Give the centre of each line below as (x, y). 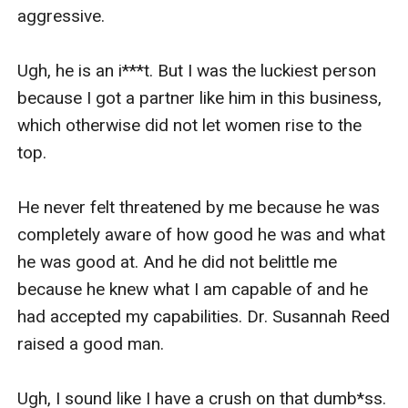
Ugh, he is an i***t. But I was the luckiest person (197, 70)
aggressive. (64, 15)
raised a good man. (93, 343)
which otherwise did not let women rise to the (190, 125)
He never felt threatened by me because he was (199, 207)
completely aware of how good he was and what (202, 234)
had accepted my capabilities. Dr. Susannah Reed (204, 316)
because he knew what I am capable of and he (193, 289)
